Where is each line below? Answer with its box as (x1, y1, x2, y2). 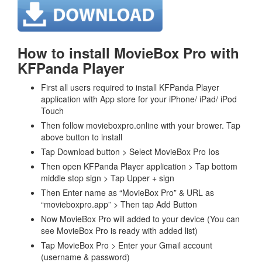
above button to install (41, 130, 122, 143)
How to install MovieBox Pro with (18, 42, 239, 63)
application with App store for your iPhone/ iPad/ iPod (41, 92, 237, 105)
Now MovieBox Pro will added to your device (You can (41, 212, 240, 225)
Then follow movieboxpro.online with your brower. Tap (41, 119, 240, 131)
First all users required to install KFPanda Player (41, 81, 219, 93)
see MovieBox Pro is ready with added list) (41, 224, 198, 236)
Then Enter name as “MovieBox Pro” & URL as (41, 186, 214, 198)
